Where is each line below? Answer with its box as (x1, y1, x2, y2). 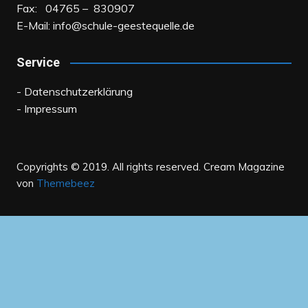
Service (16, 55, 60, 70)
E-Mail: (16, 19, 53, 33)
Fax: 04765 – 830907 (16, 1, 135, 16)
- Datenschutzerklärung (16, 85, 133, 99)
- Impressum (16, 102, 77, 116)
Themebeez (36, 177, 95, 190)
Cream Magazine (200, 160, 285, 174)
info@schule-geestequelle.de (52, 19, 195, 33)
